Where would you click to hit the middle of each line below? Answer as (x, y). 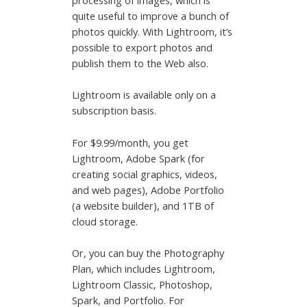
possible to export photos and (143, 48)
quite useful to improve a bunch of (151, 16)
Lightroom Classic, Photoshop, (143, 285)
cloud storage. (105, 221)
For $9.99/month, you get (131, 142)
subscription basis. (114, 111)
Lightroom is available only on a (144, 95)
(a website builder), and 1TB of (143, 205)
